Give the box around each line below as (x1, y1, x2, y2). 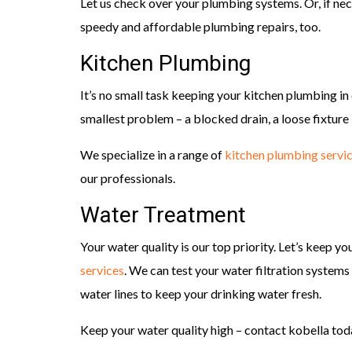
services (80, 262, 124, 278)
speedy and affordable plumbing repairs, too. (80, 19, 321, 35)
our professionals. (80, 170, 175, 186)
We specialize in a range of (80, 147, 225, 163)
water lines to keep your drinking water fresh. (80, 286, 321, 302)
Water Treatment (80, 200, 246, 233)
